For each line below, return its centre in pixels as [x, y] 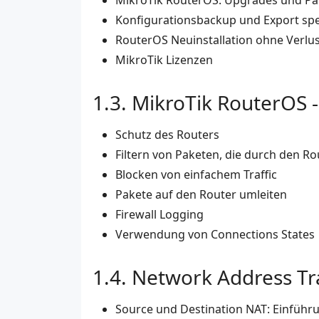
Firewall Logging [159, 215]
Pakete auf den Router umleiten [201, 195]
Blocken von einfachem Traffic [196, 175]
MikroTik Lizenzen [164, 60]
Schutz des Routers [167, 135]
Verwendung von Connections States [215, 235]
